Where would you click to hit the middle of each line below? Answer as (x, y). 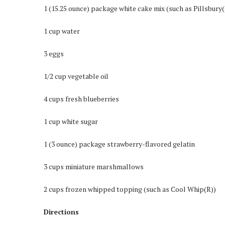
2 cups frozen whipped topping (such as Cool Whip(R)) (130, 189)
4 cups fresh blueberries (81, 99)
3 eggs (54, 53)
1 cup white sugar (71, 121)
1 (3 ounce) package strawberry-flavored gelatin (119, 144)
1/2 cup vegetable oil (76, 76)
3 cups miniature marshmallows (94, 166)
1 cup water (62, 31)
